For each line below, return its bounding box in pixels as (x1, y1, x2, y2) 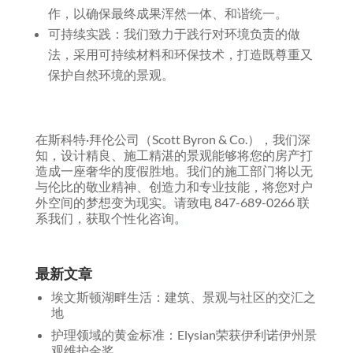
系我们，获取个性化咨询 (35, 210, 174, 226)
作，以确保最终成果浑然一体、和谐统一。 (47, 6, 288, 21)
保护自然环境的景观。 (47, 67, 174, 83)
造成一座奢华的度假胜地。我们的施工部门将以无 (35, 163, 313, 179)
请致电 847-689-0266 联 (173, 195, 310, 210)
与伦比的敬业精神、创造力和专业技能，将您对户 (35, 179, 313, 195)
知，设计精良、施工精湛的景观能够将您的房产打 (35, 147, 313, 163)
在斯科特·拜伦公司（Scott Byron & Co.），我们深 (35, 132, 310, 147)
